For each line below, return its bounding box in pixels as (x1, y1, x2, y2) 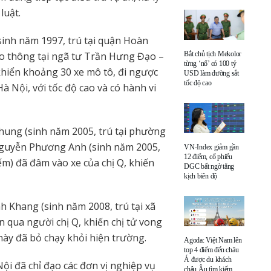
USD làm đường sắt (184, 68, 239, 77)
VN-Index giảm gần (184, 142, 239, 151)
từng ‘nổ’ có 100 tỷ (184, 59, 237, 68)
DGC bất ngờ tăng (184, 162, 235, 171)
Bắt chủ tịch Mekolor (184, 49, 242, 58)
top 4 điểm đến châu (184, 245, 239, 254)
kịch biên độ (184, 171, 218, 180)
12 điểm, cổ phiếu (184, 152, 232, 161)
